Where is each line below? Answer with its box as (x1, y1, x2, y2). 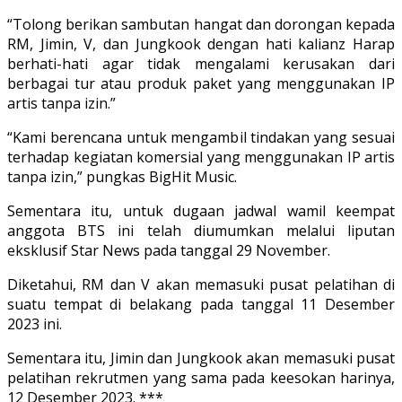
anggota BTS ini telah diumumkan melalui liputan (7, 221, 395, 241)
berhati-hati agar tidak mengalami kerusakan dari (7, 54, 395, 74)
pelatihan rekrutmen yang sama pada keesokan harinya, (7, 368, 395, 389)
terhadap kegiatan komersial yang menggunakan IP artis (7, 147, 395, 168)
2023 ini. (7, 314, 62, 335)
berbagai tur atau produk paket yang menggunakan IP (7, 74, 395, 94)
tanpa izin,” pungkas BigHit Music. (7, 167, 237, 188)
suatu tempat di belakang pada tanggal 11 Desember (7, 294, 395, 315)
